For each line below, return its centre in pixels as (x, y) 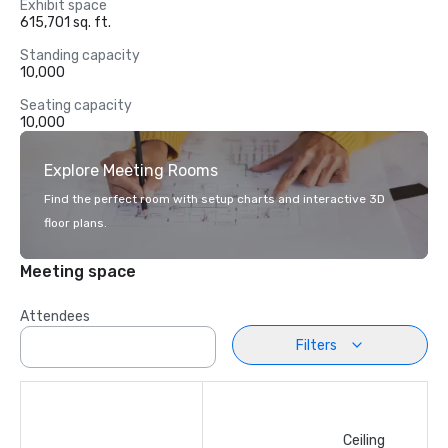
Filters (316, 345)
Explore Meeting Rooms (131, 170)
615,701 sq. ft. (65, 22)
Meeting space (78, 271)
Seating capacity (76, 105)
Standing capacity (80, 55)
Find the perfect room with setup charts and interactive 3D (214, 199)
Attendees (55, 316)
